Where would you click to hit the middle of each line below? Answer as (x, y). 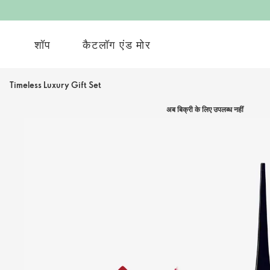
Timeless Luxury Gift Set (55, 85)
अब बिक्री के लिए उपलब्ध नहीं (205, 109)
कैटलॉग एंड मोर (117, 44)
